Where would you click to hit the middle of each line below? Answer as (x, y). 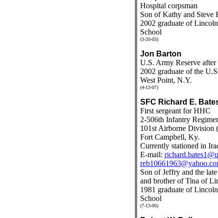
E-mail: (152, 154)
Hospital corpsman (169, 6)
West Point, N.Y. (166, 80)
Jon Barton (161, 54)
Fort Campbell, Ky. (170, 137)
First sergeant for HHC (175, 111)
